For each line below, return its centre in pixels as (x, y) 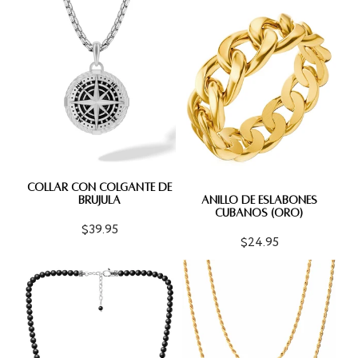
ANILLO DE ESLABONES (259, 200)
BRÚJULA (99, 200)
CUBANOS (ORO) (259, 213)
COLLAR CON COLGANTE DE (99, 187)
